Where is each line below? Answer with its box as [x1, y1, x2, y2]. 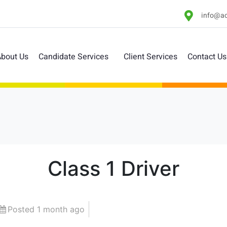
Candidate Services [39, 51, 108, 63]
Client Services [124, 51, 177, 63]
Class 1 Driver [48, 156, 179, 181]
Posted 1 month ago [8, 204, 85, 214]
